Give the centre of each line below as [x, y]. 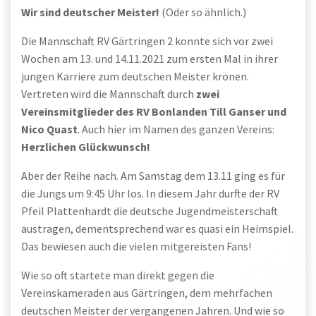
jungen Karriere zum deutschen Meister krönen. [135, 77]
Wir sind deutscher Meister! [90, 12]
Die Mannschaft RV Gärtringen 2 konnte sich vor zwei [147, 41]
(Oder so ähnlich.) [203, 12]
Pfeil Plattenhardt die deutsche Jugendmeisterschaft [150, 211]
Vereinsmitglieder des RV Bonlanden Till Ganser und [154, 112]
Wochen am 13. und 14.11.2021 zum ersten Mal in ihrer [150, 59]
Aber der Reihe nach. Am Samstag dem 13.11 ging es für [153, 176]
